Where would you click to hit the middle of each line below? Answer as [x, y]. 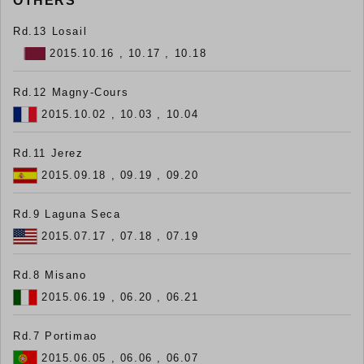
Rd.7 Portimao [55, 336]
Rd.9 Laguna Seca [67, 214]
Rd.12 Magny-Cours [71, 92]
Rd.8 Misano [50, 275]
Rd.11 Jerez [48, 153]
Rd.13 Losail [50, 31]
